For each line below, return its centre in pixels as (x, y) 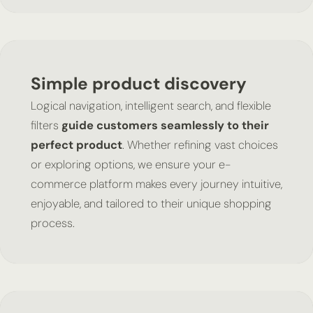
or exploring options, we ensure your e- (130, 164)
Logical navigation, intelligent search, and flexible (151, 105)
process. (52, 223)
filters (46, 125)
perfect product (76, 145)
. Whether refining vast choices (200, 145)
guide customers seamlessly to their (165, 125)
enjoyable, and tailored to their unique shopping (151, 203)
